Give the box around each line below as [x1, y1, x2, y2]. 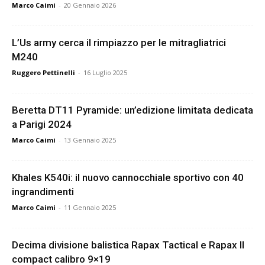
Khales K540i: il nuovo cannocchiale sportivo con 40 [12, 171, 244, 183]
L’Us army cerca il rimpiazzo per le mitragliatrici [12, 36, 226, 49]
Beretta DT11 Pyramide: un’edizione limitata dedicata [12, 104, 253, 116]
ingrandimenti [12, 185, 74, 198]
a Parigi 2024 [12, 118, 72, 130]
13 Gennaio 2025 [64, 135, 116, 144]
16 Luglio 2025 [83, 67, 127, 77]
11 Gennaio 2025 [64, 202, 116, 212]
